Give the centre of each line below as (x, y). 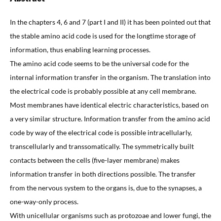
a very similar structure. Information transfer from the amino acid (110, 118)
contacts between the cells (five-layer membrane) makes (94, 160)
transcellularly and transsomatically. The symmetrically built (102, 146)
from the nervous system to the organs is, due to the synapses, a (106, 187)
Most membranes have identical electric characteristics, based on (109, 105)
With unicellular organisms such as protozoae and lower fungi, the (110, 215)
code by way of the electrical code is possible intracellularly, (101, 132)
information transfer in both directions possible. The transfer (103, 174)
